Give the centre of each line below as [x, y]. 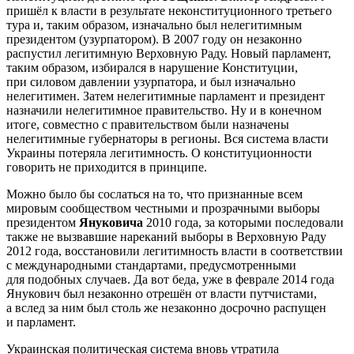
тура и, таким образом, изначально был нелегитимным [154, 25]
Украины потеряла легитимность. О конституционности [159, 153]
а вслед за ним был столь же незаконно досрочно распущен [166, 308]
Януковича [111, 223]
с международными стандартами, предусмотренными [151, 265]
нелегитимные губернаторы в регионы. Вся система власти [168, 139]
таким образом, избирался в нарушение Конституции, [152, 68]
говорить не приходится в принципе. [107, 168]
